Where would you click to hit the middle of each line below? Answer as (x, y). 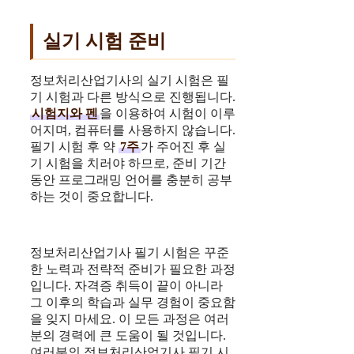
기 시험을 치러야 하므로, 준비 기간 (128, 164)
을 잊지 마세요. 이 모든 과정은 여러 (130, 319)
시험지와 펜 (65, 114)
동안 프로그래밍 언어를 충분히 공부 (131, 180)
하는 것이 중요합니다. (92, 197)
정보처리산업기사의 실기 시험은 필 (130, 81)
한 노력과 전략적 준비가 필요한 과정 (133, 269)
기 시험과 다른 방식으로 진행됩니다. (133, 97)
